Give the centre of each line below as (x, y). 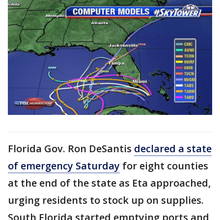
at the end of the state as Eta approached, (109, 183)
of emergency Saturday (64, 165)
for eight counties (164, 165)
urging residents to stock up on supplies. (106, 200)
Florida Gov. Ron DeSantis (71, 148)
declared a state (173, 148)
